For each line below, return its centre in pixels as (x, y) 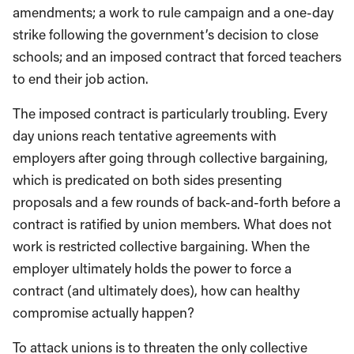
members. (210, 224)
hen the (287, 246)
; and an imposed (111, 56)
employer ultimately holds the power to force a (152, 268)
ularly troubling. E (249, 113)
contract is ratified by (77, 224)
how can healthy (249, 290)
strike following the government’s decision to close (166, 34)
